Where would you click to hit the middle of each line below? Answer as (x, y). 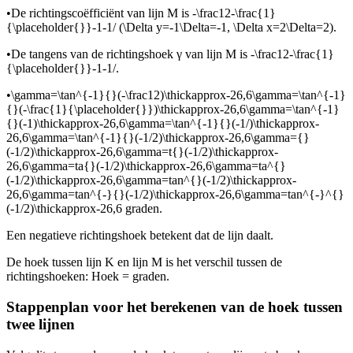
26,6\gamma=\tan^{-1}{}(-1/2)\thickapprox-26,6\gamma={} (158, 138)
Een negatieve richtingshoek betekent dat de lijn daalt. (140, 236)
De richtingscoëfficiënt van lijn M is (102, 13)
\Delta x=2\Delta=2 (281, 28)
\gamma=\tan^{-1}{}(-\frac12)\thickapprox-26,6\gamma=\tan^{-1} (178, 95)
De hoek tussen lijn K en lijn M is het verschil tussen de (144, 262)
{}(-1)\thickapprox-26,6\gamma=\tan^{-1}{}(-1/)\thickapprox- (163, 124)
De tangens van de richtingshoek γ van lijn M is (131, 54)
